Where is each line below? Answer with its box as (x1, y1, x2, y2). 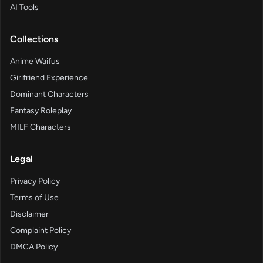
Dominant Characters (10, 89, 89, 100)
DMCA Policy (10, 242, 58, 252)
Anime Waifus (10, 56, 60, 67)
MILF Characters (10, 122, 71, 133)
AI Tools (10, 2, 39, 13)
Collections (10, 33, 58, 45)
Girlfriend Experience (10, 73, 88, 83)
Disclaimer (10, 209, 49, 220)
